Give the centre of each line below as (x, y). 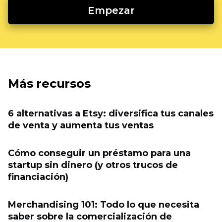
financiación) (38, 177)
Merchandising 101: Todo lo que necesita (104, 205)
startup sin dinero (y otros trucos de (93, 165)
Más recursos (49, 84)
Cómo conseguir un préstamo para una (99, 153)
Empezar (111, 11)
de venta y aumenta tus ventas (81, 126)
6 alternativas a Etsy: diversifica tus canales (111, 114)
